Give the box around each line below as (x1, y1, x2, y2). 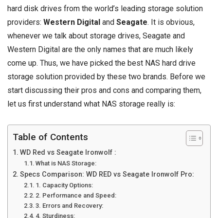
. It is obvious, (147, 18, 195, 27)
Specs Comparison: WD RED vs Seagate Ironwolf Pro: (19, 170, 194, 179)
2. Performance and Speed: (36, 191, 117, 199)
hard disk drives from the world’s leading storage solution (7, 4, 203, 14)
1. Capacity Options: (36, 181, 93, 189)
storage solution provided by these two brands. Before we (7, 72, 205, 82)
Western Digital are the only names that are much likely (7, 45, 193, 54)
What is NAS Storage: (36, 159, 97, 167)
